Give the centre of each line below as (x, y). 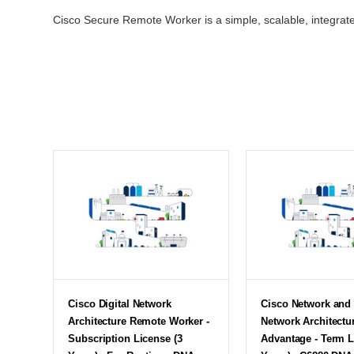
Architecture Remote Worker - (139, 321)
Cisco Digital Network (120, 303)
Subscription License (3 (125, 338)
